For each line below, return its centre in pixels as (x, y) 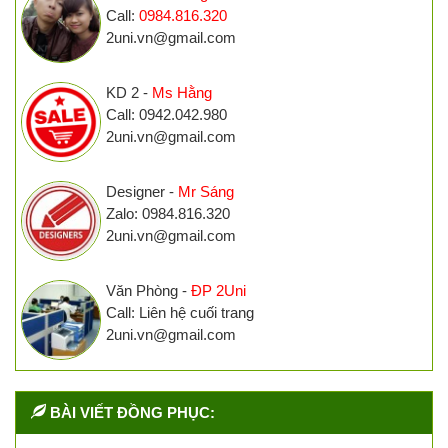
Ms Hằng (182, 93)
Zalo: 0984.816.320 (168, 214)
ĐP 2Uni (218, 291)
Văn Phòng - (148, 291)
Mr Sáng (206, 192)
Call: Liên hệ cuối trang (180, 313)
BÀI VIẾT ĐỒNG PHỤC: (132, 413)
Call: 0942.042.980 (166, 115)
